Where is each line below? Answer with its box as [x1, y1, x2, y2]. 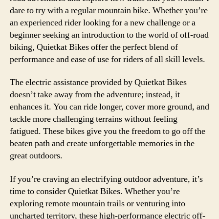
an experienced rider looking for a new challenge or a [10, 17, 196, 28]
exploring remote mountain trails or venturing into [10, 197, 185, 209]
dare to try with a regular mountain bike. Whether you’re [10, 4, 208, 16]
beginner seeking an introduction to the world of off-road [10, 29, 209, 41]
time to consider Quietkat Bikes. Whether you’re [10, 185, 180, 197]
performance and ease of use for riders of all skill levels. [10, 53, 205, 65]
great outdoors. [10, 150, 63, 161]
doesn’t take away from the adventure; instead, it [10, 89, 180, 100]
